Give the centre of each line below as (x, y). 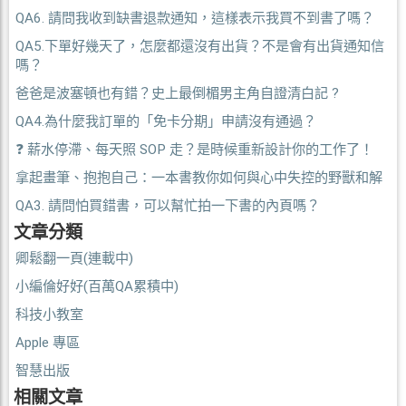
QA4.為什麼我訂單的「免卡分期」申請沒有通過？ (166, 121)
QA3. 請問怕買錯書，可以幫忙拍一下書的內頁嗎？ (168, 205)
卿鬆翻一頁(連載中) (74, 258)
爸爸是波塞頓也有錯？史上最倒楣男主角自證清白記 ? (177, 93)
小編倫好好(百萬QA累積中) (97, 286)
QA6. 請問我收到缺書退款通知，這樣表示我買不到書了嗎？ (195, 18)
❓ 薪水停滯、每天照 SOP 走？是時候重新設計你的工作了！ (194, 149)
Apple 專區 (48, 342)
